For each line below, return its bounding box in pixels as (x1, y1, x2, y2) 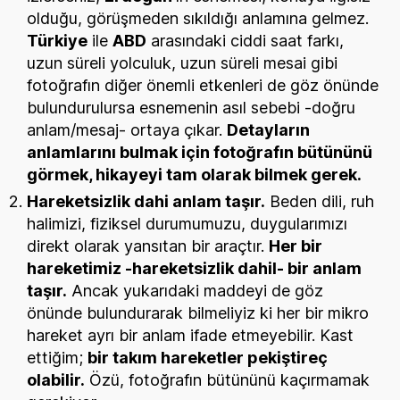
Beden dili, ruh (265, 191, 374, 211)
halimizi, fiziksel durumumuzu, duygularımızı (27, 213, 347, 233)
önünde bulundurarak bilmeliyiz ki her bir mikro (27, 303, 369, 322)
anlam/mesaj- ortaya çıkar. (27, 120, 227, 139)
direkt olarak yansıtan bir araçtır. (27, 236, 269, 255)
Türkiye (27, 30, 87, 50)
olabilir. (27, 370, 85, 389)
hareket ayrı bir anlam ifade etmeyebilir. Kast (27, 325, 354, 345)
